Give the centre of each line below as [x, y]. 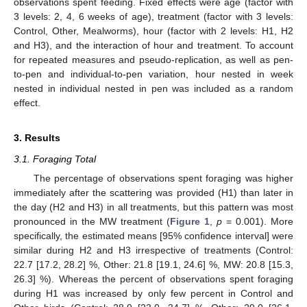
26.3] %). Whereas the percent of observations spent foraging [153, 279]
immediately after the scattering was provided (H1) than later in [153, 192]
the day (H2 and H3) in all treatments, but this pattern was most [153, 207]
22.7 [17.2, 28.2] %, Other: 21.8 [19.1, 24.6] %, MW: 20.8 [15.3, [153, 264]
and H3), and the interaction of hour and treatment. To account [153, 46]
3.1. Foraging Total [55, 159]
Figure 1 [190, 221]
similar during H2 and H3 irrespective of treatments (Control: [153, 250]
